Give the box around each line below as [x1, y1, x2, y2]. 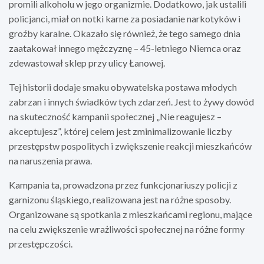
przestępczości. [9, 237, 72, 249]
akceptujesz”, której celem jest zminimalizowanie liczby [9, 125, 232, 137]
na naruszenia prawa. [9, 154, 92, 166]
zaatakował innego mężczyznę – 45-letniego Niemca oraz [9, 42, 241, 54]
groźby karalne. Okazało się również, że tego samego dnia [9, 27, 240, 39]
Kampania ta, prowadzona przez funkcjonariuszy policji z [9, 179, 237, 190]
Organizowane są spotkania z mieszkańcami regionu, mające [9, 208, 252, 220]
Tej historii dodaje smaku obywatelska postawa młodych [9, 81, 237, 93]
